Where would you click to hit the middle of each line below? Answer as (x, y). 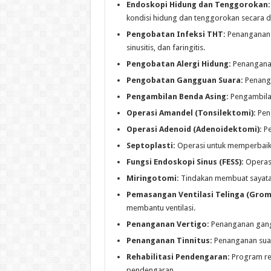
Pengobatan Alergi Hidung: (178, 64)
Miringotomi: (152, 178)
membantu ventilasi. (161, 208)
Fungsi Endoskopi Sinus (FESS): (185, 162)
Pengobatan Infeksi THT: (176, 34)
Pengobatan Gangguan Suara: (184, 80)
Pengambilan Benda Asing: (177, 97)
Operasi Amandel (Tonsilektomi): (191, 113)
